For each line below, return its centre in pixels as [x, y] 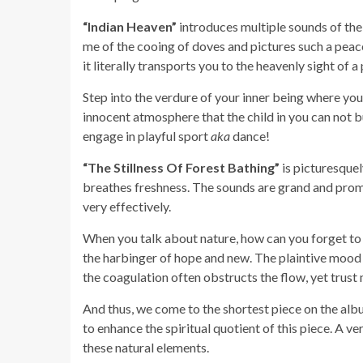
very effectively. [127, 206]
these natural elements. [146, 347]
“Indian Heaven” [131, 26]
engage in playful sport [147, 135]
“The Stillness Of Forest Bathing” [181, 167]
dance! [250, 135]
